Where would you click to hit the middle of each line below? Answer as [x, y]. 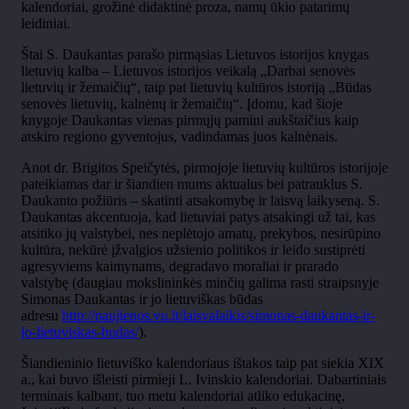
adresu [42, 316]
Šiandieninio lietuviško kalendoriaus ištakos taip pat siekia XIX [203, 363]
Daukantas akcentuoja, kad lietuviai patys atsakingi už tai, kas [198, 217]
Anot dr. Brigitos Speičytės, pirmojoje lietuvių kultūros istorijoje [204, 168]
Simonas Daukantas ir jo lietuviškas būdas [142, 299]
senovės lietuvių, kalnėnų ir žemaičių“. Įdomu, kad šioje [182, 104]
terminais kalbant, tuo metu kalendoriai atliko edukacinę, [183, 396]
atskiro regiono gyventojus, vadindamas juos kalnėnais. [179, 137]
